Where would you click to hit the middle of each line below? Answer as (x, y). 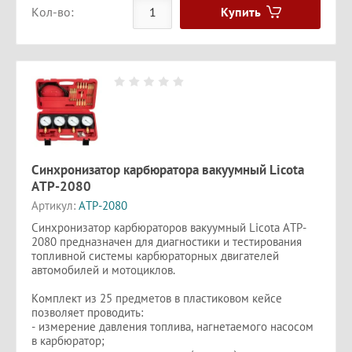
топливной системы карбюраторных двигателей (155, 255)
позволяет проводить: (87, 312)
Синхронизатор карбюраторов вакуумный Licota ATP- (169, 227)
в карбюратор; (68, 340)
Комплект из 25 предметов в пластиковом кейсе (157, 298)
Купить (240, 11)
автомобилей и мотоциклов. (103, 269)
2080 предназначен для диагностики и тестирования (167, 241)
